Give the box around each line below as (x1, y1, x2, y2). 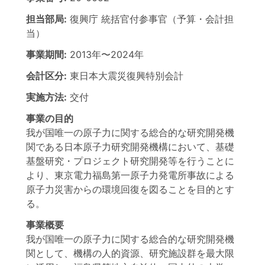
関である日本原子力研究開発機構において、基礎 (26, 141, 234, 153)
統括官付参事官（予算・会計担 (101, 13, 234, 25)
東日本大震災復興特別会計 (70, 70, 183, 82)
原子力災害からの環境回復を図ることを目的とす (26, 183, 234, 195)
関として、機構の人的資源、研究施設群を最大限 (26, 247, 234, 259)
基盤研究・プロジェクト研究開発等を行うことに (26, 155, 234, 167)
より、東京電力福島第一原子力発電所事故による (26, 169, 234, 181)
